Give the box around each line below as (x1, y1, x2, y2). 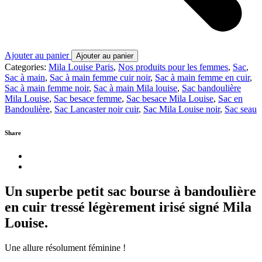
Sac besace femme (54, 93, 122, 104)
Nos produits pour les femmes (118, 61, 228, 72)
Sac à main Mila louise (94, 82, 177, 93)
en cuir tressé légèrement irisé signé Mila (5, 199, 251, 215)
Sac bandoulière (182, 82, 241, 93)
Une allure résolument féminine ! (5, 242, 126, 253)
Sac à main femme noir (5, 82, 89, 93)
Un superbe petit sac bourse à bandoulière (5, 183, 256, 199)
